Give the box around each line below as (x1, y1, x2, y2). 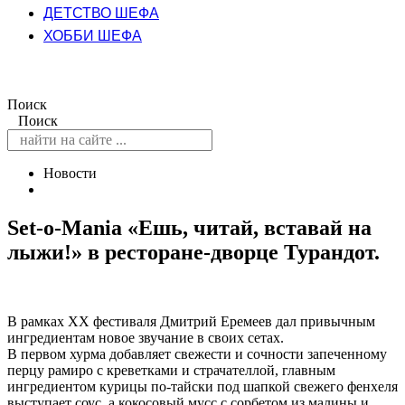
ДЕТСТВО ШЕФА (43, 5, 159, 21)
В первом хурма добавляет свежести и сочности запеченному (7, 345, 387, 362)
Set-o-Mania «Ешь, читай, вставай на (7, 215, 372, 240)
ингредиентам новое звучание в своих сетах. (7, 329, 284, 345)
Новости (43, 165, 97, 181)
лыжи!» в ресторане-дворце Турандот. (7, 240, 380, 264)
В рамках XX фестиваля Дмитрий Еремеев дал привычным (7, 313, 375, 329)
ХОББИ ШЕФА (43, 28, 142, 43)
